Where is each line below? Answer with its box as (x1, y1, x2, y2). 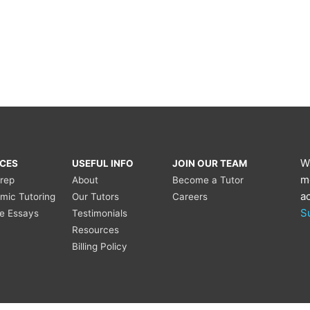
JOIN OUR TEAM (172, 158, 247, 169)
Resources (71, 224, 119, 235)
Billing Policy (71, 241, 127, 252)
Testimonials (71, 208, 127, 219)
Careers (172, 191, 208, 202)
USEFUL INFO (71, 158, 134, 169)
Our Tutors (71, 191, 119, 202)
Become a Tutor (172, 174, 244, 185)
